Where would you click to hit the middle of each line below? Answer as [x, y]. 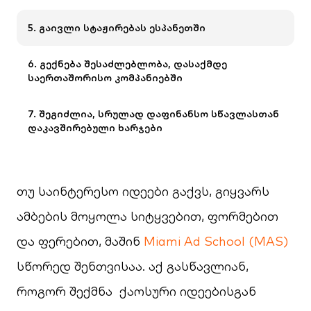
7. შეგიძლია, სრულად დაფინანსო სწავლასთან [153, 114]
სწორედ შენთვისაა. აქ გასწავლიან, [133, 266]
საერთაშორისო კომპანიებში [105, 78]
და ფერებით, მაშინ [80, 241]
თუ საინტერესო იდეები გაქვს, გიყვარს [143, 191]
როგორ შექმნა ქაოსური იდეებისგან [136, 291]
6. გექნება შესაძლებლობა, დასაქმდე [127, 64]
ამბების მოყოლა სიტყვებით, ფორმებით [148, 216]
